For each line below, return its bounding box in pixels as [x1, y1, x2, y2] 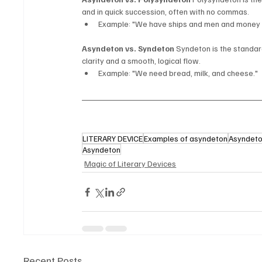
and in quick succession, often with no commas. [82, 6, 250, 17]
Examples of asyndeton [144, 133, 228, 144]
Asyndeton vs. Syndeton [82, 43, 175, 54]
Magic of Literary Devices [84, 158, 177, 169]
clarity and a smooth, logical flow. [82, 56, 201, 66]
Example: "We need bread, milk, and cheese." [98, 68, 258, 78]
